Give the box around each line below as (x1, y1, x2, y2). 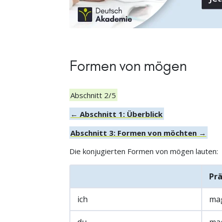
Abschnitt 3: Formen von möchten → (70, 127, 207, 138)
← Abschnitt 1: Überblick (70, 109, 163, 119)
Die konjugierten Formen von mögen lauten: (69, 146, 218, 157)
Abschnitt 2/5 (70, 90, 116, 100)
